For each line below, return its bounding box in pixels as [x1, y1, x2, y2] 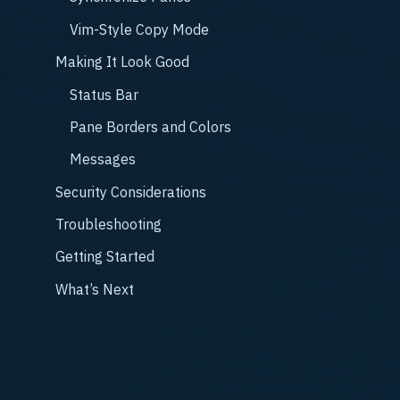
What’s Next [55, 279, 134, 298]
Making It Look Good [55, 53, 189, 71]
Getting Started [55, 247, 154, 266]
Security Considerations [55, 182, 206, 201]
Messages [70, 150, 136, 169]
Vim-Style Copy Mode [70, 20, 209, 38]
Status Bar [70, 85, 138, 104]
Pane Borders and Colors [70, 117, 231, 136]
